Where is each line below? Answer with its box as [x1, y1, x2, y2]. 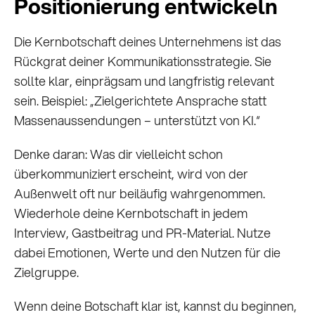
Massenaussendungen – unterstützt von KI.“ [14, 111, 260, 130]
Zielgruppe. [14, 263, 79, 282]
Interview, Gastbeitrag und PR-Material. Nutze [14, 224, 271, 243]
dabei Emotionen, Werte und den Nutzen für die [14, 243, 281, 262]
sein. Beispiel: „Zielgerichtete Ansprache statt [14, 91, 266, 110]
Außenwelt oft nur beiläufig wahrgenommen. [14, 184, 265, 203]
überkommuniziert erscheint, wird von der [14, 165, 248, 184]
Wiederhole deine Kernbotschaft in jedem [14, 204, 247, 223]
